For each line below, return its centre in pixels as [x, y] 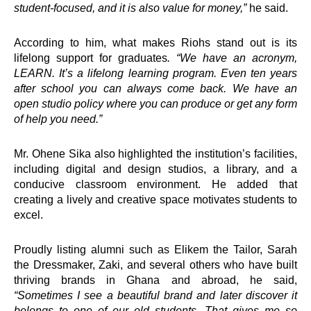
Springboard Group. [246, 98]
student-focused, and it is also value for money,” [130, 8]
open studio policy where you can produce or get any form [155, 104]
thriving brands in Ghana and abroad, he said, [155, 280]
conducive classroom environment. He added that [155, 185]
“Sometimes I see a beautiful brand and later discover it [155, 296]
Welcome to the [235, 22]
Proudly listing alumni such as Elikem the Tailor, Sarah [155, 250]
